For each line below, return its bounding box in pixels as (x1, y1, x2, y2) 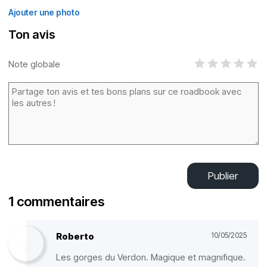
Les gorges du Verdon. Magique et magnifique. (56, 252, 246, 263)
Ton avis (8, 27, 55, 42)
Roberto (56, 231, 94, 242)
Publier (208, 170, 238, 182)
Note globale (8, 58, 60, 70)
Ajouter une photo (8, 7, 80, 17)
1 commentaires (8, 194, 104, 209)
